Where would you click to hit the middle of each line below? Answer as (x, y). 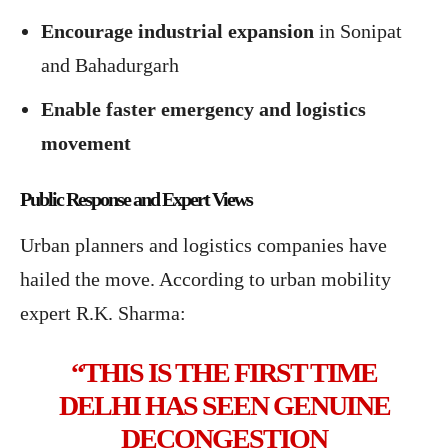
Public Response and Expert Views (136, 199)
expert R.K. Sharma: (103, 313)
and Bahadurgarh (110, 65)
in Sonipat (358, 31)
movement (86, 143)
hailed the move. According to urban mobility (205, 279)
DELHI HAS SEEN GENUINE (224, 406)
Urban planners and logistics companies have (203, 245)
